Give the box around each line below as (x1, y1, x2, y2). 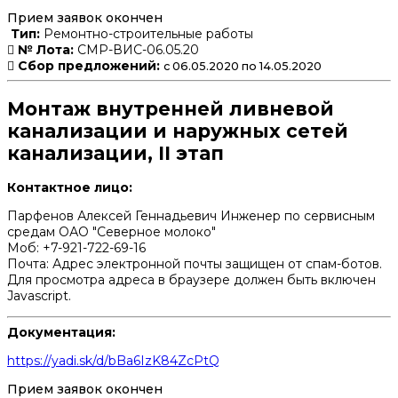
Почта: (7, 255, 52, 272)
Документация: (7, 323, 115, 340)
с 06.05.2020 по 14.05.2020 (163, 60, 322, 74)
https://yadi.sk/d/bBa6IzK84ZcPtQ (7, 352, 219, 369)
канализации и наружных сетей (7, 119, 348, 142)
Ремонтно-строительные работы (40, 26, 253, 43)
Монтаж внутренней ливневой (7, 97, 334, 120)
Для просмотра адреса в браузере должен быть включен (7, 271, 376, 288)
